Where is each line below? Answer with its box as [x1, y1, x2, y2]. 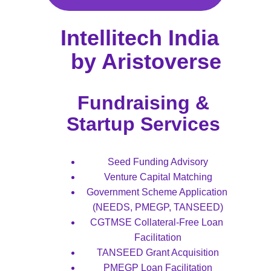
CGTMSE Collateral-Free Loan [90, 217, 226, 227]
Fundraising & [77, 92, 215, 114]
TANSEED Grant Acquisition [97, 247, 219, 258]
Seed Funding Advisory [108, 157, 208, 167]
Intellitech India [60, 25, 231, 50]
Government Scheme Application [86, 187, 230, 197]
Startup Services [66, 113, 226, 135]
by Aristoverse [70, 49, 221, 74]
